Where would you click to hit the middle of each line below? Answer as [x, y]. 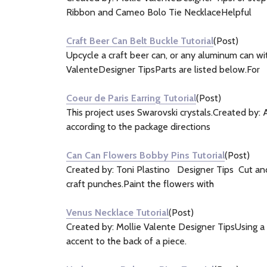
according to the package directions [138, 127]
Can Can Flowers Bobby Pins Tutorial [145, 155]
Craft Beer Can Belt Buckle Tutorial [140, 41]
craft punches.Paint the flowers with [140, 184]
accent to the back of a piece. [126, 241]
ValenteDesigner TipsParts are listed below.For [163, 69]
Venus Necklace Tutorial [117, 212]
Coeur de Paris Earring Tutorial [131, 98]
